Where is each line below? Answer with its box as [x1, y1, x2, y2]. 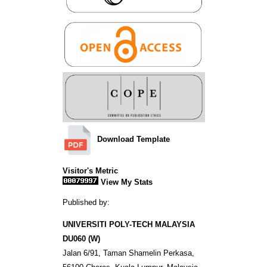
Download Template [97, 135, 170, 144]
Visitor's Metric [62, 166, 118, 175]
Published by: [62, 197, 110, 207]
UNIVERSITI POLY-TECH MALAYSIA [62, 219, 195, 229]
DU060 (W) [62, 234, 100, 243]
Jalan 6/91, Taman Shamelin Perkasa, [62, 248, 194, 257]
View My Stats [100, 177, 153, 187]
